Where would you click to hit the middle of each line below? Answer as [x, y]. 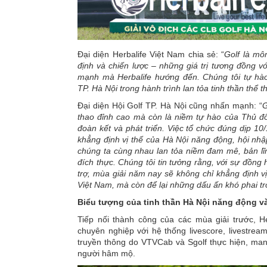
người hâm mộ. [106, 254]
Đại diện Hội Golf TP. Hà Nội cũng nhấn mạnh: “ [170, 105]
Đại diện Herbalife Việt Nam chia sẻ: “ [151, 54]
